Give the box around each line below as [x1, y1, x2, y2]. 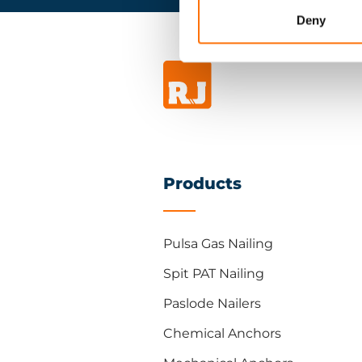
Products [163, 174, 242, 193]
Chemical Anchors [163, 326, 281, 341]
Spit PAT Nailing [163, 266, 264, 281]
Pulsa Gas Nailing [163, 236, 273, 251]
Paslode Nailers [163, 296, 261, 311]
